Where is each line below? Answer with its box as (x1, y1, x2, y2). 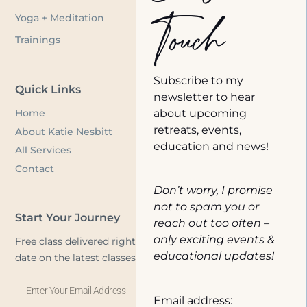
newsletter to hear (153, 90, 255, 103)
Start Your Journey (15, 211, 121, 225)
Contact (15, 162, 55, 175)
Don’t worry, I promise (153, 184, 273, 197)
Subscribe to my (153, 74, 243, 87)
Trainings (15, 34, 61, 47)
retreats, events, (153, 123, 241, 136)
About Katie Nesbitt (15, 125, 113, 138)
